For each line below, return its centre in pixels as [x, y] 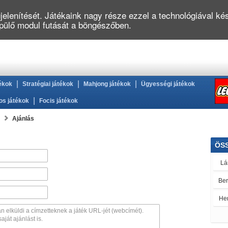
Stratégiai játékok [48, 84]
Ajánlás [23, 118]
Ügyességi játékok [168, 84]
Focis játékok [59, 101]
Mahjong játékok [107, 84]
